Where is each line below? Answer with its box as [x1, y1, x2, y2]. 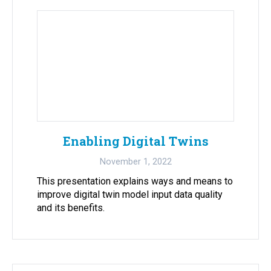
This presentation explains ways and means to [37, 175, 233, 188]
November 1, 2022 [99, 157, 172, 168]
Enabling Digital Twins [62, 133, 209, 149]
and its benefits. [37, 202, 105, 214]
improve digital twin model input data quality [37, 189, 223, 201]
